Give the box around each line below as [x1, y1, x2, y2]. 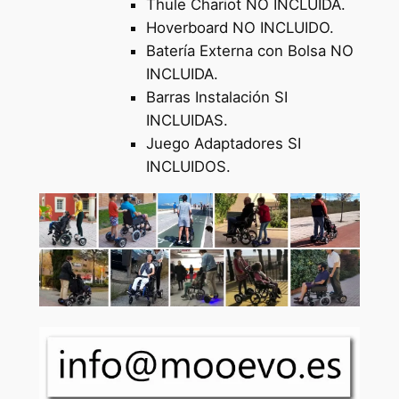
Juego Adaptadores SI [145, 134, 301, 152]
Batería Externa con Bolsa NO [145, 41, 354, 60]
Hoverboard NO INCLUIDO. [145, 18, 334, 37]
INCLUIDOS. [145, 157, 231, 175]
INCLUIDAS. [145, 110, 228, 129]
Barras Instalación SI [145, 87, 288, 106]
